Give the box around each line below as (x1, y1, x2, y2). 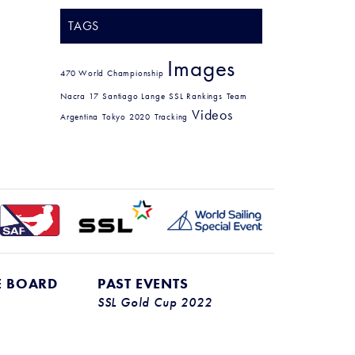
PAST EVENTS (97, 274, 189, 292)
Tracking (154, 112, 189, 122)
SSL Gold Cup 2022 (97, 295, 212, 311)
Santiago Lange (102, 91, 166, 101)
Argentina (60, 112, 99, 122)
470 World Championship (60, 68, 164, 78)
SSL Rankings (169, 91, 223, 101)
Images (167, 53, 236, 83)
